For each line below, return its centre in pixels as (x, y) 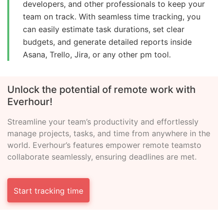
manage (22, 134)
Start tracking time (48, 191)
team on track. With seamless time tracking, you (112, 17)
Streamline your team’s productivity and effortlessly (103, 122)
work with (172, 90)
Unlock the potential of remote (77, 90)
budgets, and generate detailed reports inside (107, 42)
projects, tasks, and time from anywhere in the (123, 134)
